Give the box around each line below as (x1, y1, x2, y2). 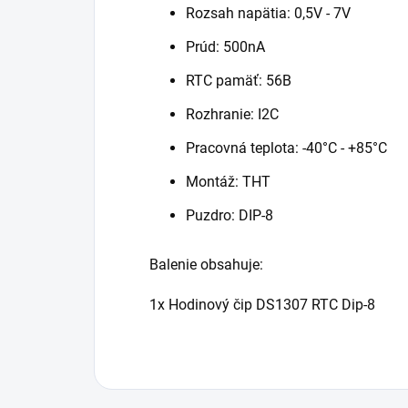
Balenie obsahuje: (149, 256, 263, 274)
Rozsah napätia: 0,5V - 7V (186, 5, 351, 23)
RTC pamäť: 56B (186, 72, 291, 90)
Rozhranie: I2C (186, 106, 279, 124)
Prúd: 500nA (186, 38, 265, 56)
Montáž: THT (186, 173, 270, 191)
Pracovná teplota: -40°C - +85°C (186, 139, 387, 158)
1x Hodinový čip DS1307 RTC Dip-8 (149, 296, 375, 314)
